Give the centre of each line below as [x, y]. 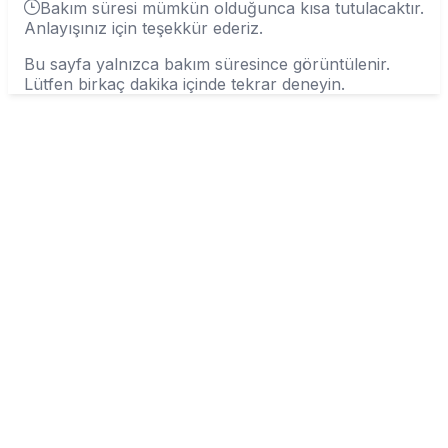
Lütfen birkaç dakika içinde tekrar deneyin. [184, 83]
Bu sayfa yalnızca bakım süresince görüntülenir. [207, 63]
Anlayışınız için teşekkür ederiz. [143, 27]
